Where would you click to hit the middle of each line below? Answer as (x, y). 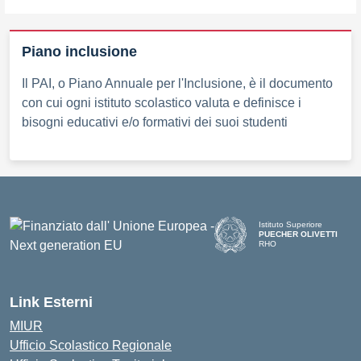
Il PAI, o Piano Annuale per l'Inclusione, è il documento (177, 83)
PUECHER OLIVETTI (299, 234)
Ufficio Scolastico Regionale (91, 345)
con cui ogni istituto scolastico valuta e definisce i (162, 102)
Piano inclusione (79, 51)
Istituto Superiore (291, 225)
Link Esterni (51, 302)
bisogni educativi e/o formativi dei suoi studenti (155, 122)
